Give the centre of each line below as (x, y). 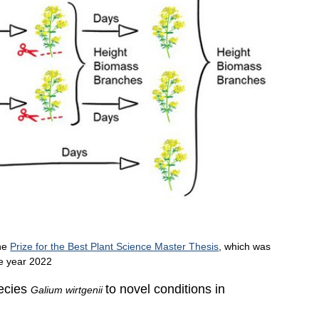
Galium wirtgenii (68, 289)
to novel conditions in (166, 289)
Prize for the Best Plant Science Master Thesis (115, 246)
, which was (245, 246)
